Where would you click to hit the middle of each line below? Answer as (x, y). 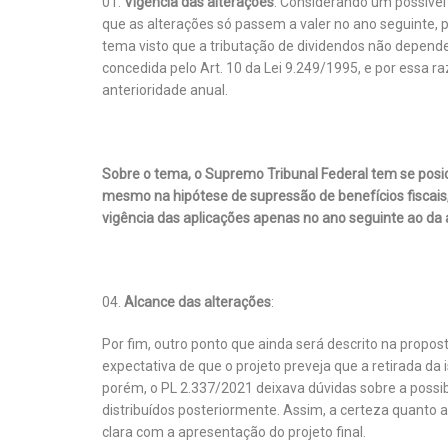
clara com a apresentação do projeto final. (234, 432)
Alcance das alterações (197, 302)
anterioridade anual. (165, 90)
